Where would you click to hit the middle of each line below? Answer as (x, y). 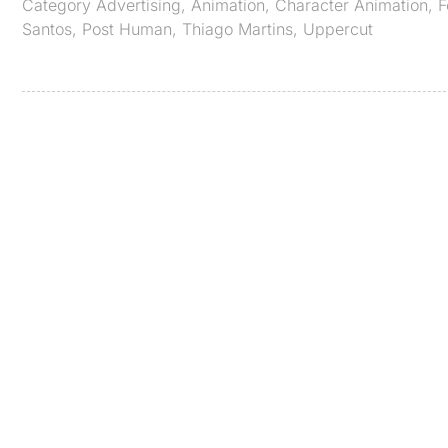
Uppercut (338, 28)
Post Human (127, 28)
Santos (47, 28)
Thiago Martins (237, 28)
